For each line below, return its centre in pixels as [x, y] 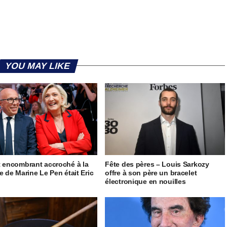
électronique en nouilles [145, 181]
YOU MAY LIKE [37, 66]
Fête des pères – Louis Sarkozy [157, 164]
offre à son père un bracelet [151, 173]
